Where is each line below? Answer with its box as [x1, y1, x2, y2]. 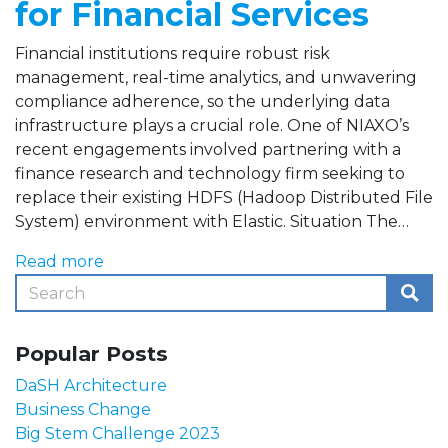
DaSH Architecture [15, 376, 167, 395]
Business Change [15, 400, 151, 419]
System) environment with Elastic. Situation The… [15, 212, 409, 231]
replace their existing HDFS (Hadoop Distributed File [15, 188, 433, 207]
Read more [15, 252, 104, 271]
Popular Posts [15, 341, 168, 366]
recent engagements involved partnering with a [15, 140, 401, 159]
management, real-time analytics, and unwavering [15, 68, 417, 87]
